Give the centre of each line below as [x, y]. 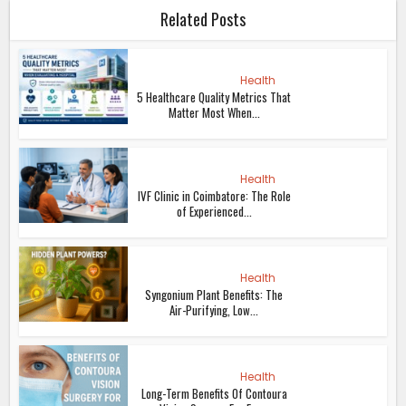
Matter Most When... [214, 112]
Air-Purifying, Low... [214, 309]
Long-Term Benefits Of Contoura [214, 393]
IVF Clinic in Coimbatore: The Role [214, 195]
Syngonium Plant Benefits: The [214, 294]
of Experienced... [214, 211]
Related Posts [203, 19]
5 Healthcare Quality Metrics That [214, 97]
